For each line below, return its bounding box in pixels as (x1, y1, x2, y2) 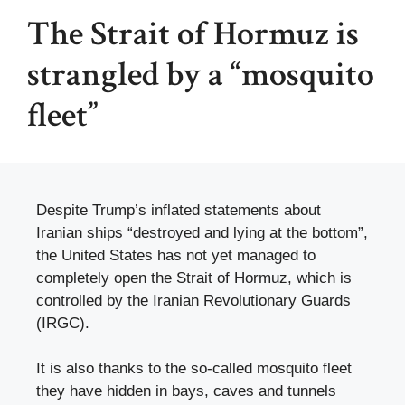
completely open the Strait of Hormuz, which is (36, 268, 352, 287)
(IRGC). (36, 314, 89, 332)
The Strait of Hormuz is (27, 11, 359, 56)
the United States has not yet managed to (36, 246, 316, 264)
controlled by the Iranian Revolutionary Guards (36, 291, 351, 309)
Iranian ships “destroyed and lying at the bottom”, (36, 223, 368, 241)
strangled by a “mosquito (27, 52, 374, 97)
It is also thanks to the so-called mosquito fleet (36, 360, 352, 378)
